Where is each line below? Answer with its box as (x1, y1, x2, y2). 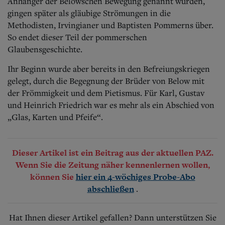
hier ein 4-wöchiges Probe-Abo (75, 170, 195, 183)
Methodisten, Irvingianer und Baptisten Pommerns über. (8, 19, 213, 31)
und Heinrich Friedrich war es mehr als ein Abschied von (8, 99, 214, 110)
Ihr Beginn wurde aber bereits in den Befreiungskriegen (8, 63, 210, 74)
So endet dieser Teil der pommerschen (8, 31, 147, 43)
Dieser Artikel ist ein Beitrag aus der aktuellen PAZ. (12, 146, 213, 159)
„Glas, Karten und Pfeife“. (8, 111, 103, 123)
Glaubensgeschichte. (8, 43, 82, 55)
